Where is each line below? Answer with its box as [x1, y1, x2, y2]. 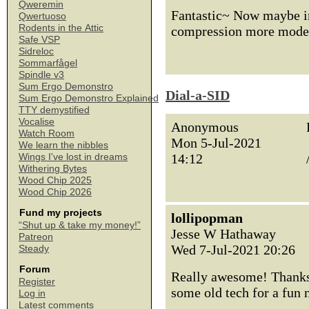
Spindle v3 [19, 69, 64, 80]
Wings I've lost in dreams [19, 151, 128, 162]
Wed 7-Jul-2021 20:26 [171, 242, 295, 257]
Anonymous [171, 119, 239, 134]
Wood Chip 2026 [19, 186, 92, 197]
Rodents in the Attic [19, 22, 103, 33]
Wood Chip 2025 [19, 175, 92, 186]
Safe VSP [19, 34, 60, 45]
